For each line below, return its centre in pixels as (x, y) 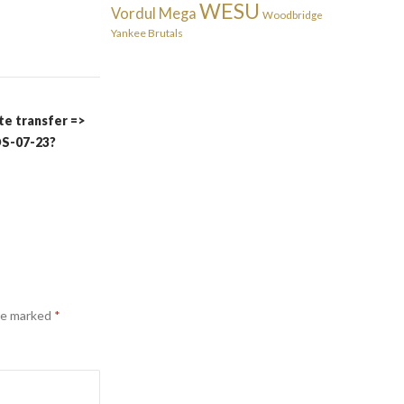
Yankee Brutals (147, 33)
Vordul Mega (154, 14)
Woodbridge (293, 15)
